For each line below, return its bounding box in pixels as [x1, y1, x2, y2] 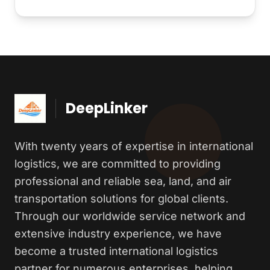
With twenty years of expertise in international [14, 140, 253, 153]
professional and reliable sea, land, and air [14, 175, 231, 188]
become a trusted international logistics [14, 245, 218, 258]
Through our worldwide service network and [14, 210, 245, 223]
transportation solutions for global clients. [14, 192, 228, 206]
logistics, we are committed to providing [14, 157, 221, 171]
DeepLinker [66, 98, 148, 119]
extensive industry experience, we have [14, 227, 222, 240]
